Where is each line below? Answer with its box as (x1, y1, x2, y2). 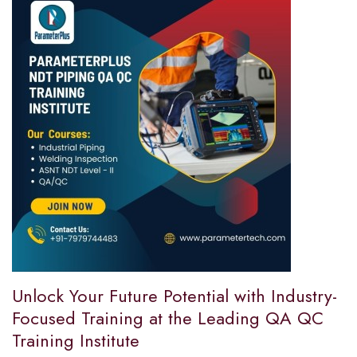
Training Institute (12, 327, 139, 353)
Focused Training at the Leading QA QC (12, 304, 324, 331)
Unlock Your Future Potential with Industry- (12, 282, 337, 308)
